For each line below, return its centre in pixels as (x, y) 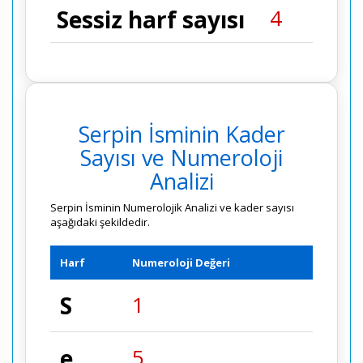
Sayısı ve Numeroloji (181, 158)
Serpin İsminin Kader (181, 134)
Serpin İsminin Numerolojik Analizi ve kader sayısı (172, 207)
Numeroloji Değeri (181, 263)
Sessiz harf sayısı (151, 19)
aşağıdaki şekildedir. (100, 222)
